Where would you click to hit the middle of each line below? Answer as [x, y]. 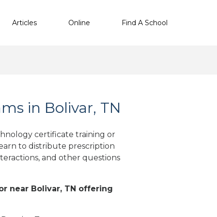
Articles [24, 23]
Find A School [145, 23]
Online [79, 23]
